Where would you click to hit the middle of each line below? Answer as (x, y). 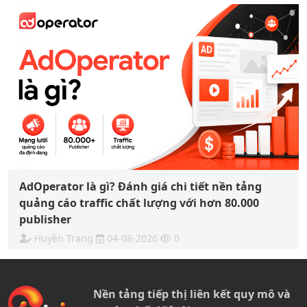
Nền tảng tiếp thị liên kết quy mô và (192, 294)
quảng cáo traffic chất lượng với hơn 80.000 (139, 203)
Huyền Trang (64, 238)
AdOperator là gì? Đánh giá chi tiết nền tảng (140, 187)
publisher (45, 220)
